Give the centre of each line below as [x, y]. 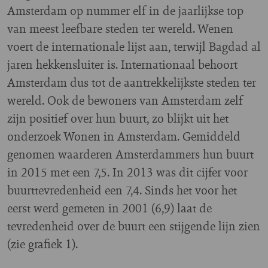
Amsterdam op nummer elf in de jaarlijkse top [125, 11]
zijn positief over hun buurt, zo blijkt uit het [118, 118]
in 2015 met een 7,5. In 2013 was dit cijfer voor [127, 172]
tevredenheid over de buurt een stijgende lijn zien [134, 226]
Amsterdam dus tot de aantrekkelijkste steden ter [132, 83]
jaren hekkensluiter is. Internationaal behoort [122, 65]
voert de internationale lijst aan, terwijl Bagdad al [134, 47]
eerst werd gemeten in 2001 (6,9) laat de [109, 208]
